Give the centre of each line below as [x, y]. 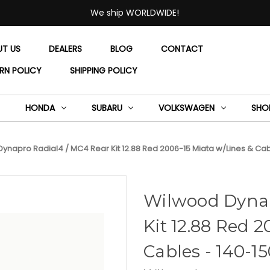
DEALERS [66, 49]
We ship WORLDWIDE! [135, 12]
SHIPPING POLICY [104, 71]
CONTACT [182, 49]
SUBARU [107, 108]
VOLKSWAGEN [187, 108]
